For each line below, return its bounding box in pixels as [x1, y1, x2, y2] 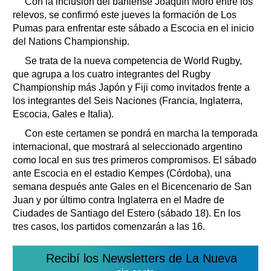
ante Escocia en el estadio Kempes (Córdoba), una [13, 168, 231, 178]
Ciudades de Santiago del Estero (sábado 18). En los [13, 207, 241, 218]
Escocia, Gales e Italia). [13, 108, 114, 119]
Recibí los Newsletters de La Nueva [46, 251, 237, 265]
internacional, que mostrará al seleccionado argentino [13, 141, 243, 152]
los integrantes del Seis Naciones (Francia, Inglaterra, [13, 95, 243, 106]
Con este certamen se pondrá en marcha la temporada [25, 128, 258, 139]
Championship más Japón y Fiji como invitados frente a [13, 82, 250, 93]
